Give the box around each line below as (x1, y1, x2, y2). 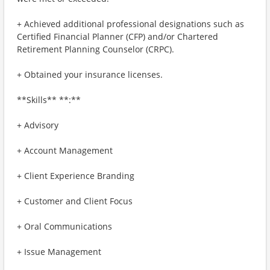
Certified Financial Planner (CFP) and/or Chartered (17, 31, 218, 42)
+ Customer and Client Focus (17, 195, 133, 207)
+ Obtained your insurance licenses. (17, 69, 163, 80)
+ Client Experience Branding (17, 170, 134, 181)
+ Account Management (17, 145, 113, 156)
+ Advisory (17, 119, 58, 131)
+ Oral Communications (17, 221, 112, 232)
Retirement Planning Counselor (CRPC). (17, 43, 174, 55)
